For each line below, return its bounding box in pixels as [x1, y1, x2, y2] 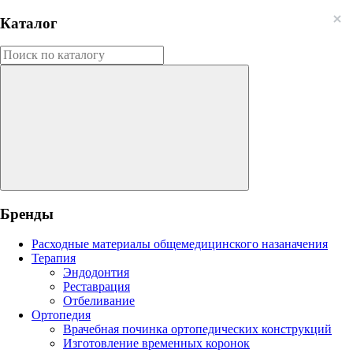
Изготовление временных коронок [63, 336, 250, 350]
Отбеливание [63, 293, 135, 307]
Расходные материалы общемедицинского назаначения [32, 236, 328, 251]
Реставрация [63, 279, 130, 293]
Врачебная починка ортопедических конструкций [63, 321, 332, 336]
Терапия [32, 251, 76, 265]
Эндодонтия [63, 265, 129, 279]
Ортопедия [32, 307, 91, 321]
